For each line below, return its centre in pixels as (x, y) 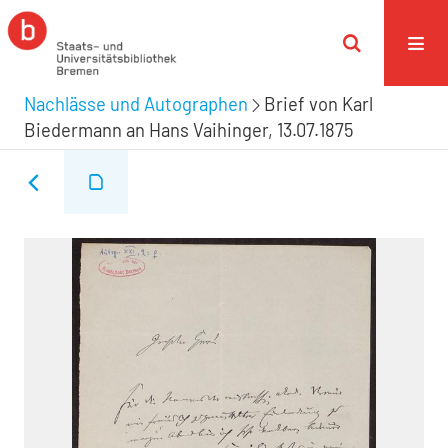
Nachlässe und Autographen (136, 104)
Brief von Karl (318, 104)
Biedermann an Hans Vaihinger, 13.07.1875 (188, 130)
